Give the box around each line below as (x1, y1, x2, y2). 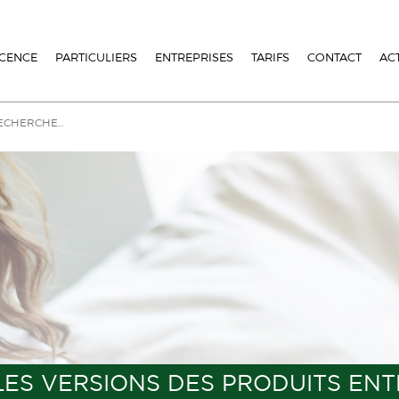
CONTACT (307, 50, 362, 64)
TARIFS (251, 50, 289, 64)
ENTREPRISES (155, 50, 233, 64)
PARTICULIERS (55, 50, 137, 64)
